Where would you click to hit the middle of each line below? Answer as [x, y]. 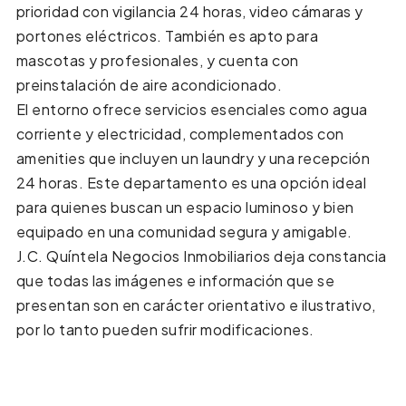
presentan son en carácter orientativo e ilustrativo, [196, 304]
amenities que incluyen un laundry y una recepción [193, 158]
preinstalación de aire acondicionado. [149, 84]
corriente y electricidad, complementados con [180, 133]
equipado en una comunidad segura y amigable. [184, 231]
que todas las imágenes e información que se [175, 280]
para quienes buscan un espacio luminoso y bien [185, 207]
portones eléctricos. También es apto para [167, 35]
